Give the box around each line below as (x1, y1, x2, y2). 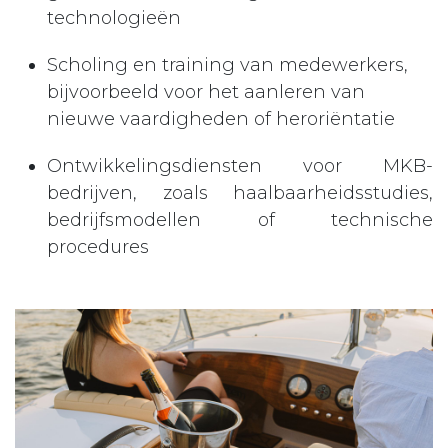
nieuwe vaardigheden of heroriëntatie (47, 107, 405, 130)
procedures (47, 235, 149, 258)
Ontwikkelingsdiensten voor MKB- (47, 154, 433, 177)
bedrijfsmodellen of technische (47, 208, 433, 231)
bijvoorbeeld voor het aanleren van (47, 80, 365, 103)
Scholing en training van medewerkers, (47, 53, 408, 76)
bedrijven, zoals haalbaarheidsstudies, (47, 181, 433, 204)
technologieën (47, 6, 191, 29)
